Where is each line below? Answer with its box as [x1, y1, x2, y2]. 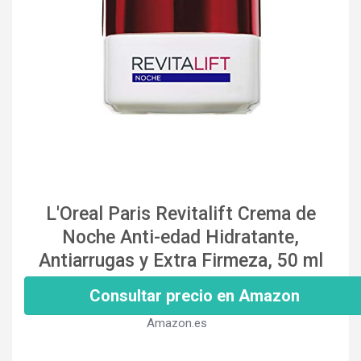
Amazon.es [146, 315, 207, 330]
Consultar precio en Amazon [89, 285, 300, 305]
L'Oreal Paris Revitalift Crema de [45, 202, 316, 225]
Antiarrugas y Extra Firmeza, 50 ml [38, 249, 323, 272]
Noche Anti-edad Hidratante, [62, 226, 299, 248]
